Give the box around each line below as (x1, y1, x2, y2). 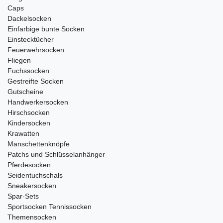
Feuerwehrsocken (7, 46, 64, 54)
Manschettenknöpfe (7, 140, 70, 148)
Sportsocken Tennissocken (7, 203, 92, 211)
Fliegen (7, 56, 31, 65)
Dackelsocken (7, 14, 51, 23)
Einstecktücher (7, 35, 54, 44)
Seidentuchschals (7, 171, 63, 180)
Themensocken (7, 213, 56, 222)
